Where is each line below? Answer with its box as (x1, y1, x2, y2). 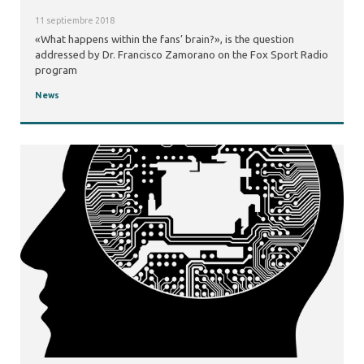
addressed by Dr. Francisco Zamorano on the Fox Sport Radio (34, 49, 328, 61)
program (34, 64, 77, 76)
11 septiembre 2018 (34, 15, 115, 25)
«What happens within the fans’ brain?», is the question (34, 33, 294, 45)
